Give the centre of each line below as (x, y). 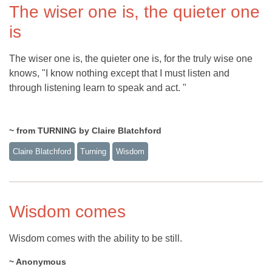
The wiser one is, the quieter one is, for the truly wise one (131, 59)
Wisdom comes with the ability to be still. (96, 238)
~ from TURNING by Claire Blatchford (85, 131)
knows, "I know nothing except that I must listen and (119, 73)
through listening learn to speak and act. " (98, 88)
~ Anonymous (38, 261)
